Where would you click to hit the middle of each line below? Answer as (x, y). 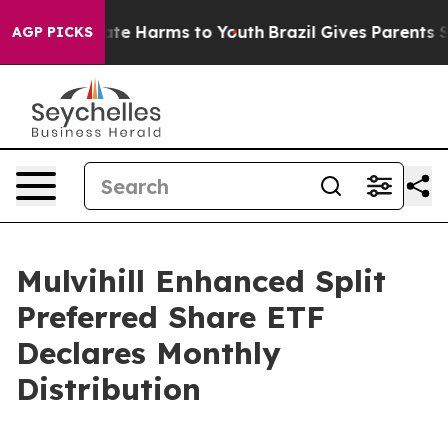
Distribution (108, 389)
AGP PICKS (52, 32)
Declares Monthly (148, 353)
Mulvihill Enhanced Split (201, 281)
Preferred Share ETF (170, 317)
